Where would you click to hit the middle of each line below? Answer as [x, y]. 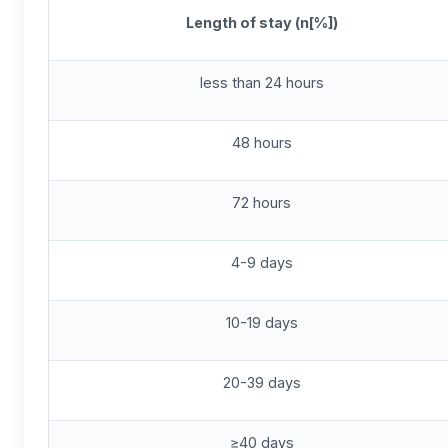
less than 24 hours [261, 82]
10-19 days [261, 322]
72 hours [261, 202]
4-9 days [261, 262]
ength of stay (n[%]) [265, 22]
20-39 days [261, 382]
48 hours [261, 142]
